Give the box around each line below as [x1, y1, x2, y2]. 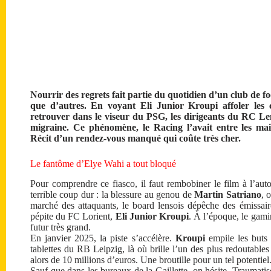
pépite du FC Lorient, [30, 211, 116, 221]
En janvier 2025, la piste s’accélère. [30, 232, 175, 243]
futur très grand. [30, 221, 91, 232]
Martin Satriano [194, 189, 261, 200]
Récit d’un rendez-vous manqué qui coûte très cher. [30, 133, 241, 143]
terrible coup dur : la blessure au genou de [30, 189, 195, 200]
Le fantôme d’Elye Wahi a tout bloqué [30, 158, 176, 169]
